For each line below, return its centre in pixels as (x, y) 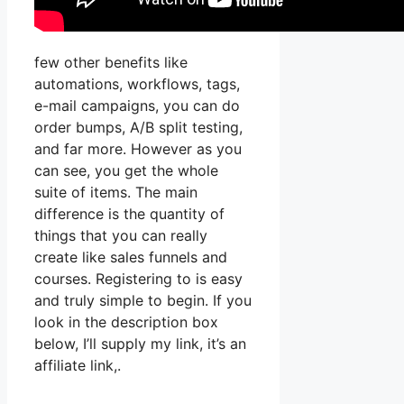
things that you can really (121, 236)
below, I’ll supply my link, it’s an (140, 344)
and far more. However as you (138, 149)
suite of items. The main (116, 193)
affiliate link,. (78, 366)
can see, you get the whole (126, 171)
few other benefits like (111, 63)
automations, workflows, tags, (137, 84)
